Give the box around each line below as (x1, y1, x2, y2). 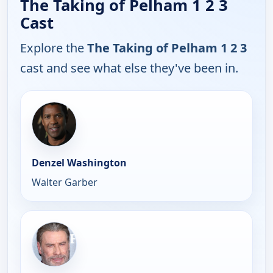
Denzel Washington (32, 155, 127, 169)
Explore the (20, 39, 87, 56)
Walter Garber (32, 175, 97, 189)
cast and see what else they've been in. (20, 59, 238, 76)
